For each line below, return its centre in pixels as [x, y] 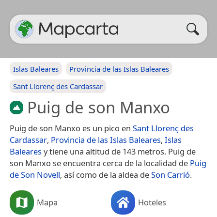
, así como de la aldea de [106, 174]
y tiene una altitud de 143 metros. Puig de [119, 151]
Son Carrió [170, 174]
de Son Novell [35, 174]
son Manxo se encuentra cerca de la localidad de [100, 163]
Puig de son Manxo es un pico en [71, 128]
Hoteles [152, 202]
